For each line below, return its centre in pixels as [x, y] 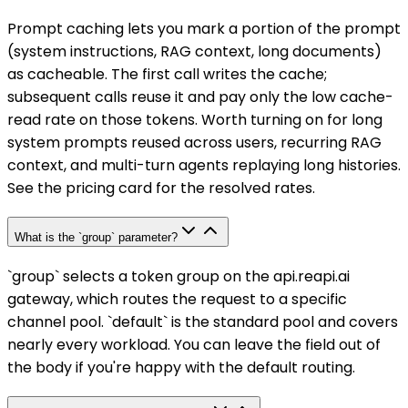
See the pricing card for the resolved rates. [161, 188]
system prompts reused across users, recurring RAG [194, 142]
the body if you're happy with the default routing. [181, 368]
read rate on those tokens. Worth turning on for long [195, 119]
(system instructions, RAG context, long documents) [194, 51]
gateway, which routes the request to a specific [177, 300]
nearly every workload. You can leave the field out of [194, 345]
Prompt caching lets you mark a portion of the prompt [204, 28]
